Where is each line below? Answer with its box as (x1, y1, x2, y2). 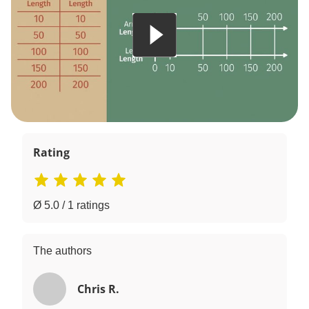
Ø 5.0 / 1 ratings (33, 199, 110, 211)
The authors (33, 245, 92, 257)
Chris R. (77, 281, 119, 297)
